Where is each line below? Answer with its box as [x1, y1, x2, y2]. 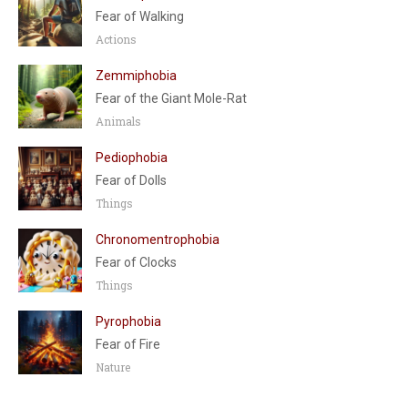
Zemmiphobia [96, 68, 177, 83]
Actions [96, 32, 137, 46]
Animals [96, 114, 141, 128]
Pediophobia [96, 150, 168, 165]
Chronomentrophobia [96, 232, 219, 247]
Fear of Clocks [96, 255, 177, 270]
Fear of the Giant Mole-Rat [96, 91, 247, 106]
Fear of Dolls [96, 173, 167, 188]
